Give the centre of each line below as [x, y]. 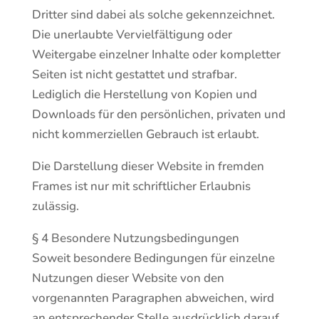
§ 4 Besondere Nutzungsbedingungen [135, 238]
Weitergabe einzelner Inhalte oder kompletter [156, 54]
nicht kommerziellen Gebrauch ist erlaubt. [145, 134]
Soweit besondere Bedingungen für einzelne [153, 258]
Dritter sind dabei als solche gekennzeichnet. [153, 15]
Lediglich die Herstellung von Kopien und [144, 94]
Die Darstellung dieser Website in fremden [148, 166]
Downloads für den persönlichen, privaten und [158, 114]
